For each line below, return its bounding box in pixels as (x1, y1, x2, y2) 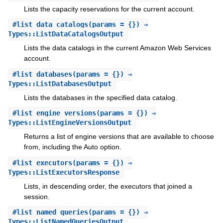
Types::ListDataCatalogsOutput (7, 30, 123, 38)
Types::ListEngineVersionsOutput (7, 118, 131, 127)
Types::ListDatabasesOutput (7, 79, 111, 88)
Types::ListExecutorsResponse (7, 168, 119, 176)
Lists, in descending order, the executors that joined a (23, 182, 192, 190)
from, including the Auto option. (23, 143, 121, 151)
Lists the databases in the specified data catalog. (23, 93, 177, 102)
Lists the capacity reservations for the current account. (23, 4, 195, 13)
